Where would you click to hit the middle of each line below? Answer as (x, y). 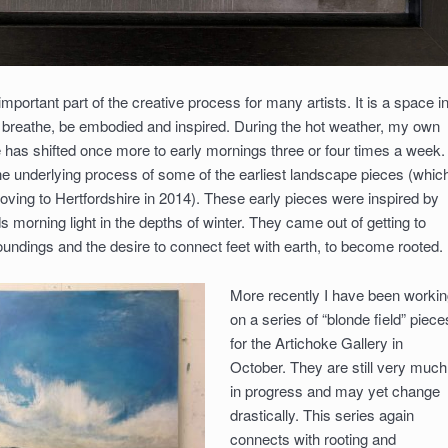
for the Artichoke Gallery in (316, 342)
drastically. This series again (321, 414)
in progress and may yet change (334, 390)
